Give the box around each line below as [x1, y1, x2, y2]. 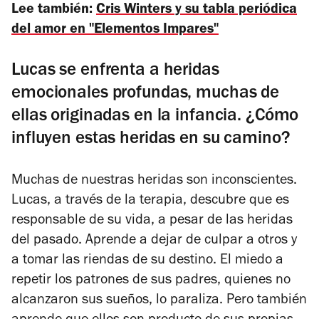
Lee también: [11, 3, 96, 18]
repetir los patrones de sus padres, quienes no [11, 273, 291, 288]
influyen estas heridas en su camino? [11, 130, 291, 149]
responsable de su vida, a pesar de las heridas [11, 214, 293, 229]
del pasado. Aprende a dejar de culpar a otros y [11, 234, 297, 249]
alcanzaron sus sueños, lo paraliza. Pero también [11, 293, 307, 308]
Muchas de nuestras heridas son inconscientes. [11, 174, 297, 189]
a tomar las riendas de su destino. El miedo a [11, 253, 283, 268]
